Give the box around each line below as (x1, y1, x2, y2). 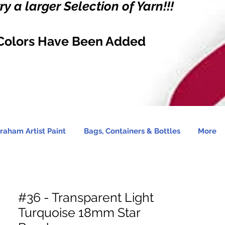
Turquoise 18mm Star (18, 205, 140, 220)
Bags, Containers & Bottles (83, 127, 180, 136)
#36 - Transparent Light (18, 190, 154, 205)
